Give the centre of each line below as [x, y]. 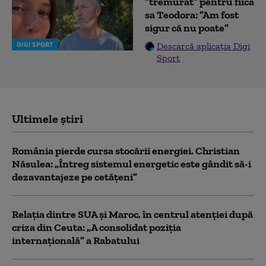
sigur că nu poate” [187, 28]
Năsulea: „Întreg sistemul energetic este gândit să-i [132, 164]
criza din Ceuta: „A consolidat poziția [96, 228]
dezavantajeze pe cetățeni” [75, 177]
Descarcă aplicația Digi [203, 46]
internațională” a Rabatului [76, 241]
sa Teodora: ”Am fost [192, 15]
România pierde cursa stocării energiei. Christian [126, 151]
